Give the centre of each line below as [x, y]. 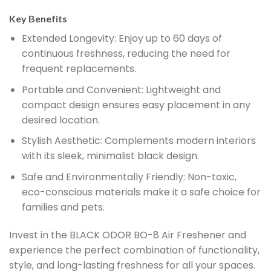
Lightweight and [182, 90]
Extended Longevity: [69, 39]
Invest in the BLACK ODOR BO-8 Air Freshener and [128, 235]
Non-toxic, [211, 177]
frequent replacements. [79, 69]
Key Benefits [38, 19]
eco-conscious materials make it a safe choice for [141, 192]
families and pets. [63, 207]
